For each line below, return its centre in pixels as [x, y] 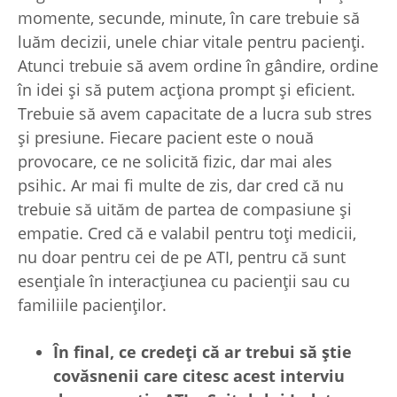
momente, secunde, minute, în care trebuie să [189, 18]
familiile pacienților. [92, 305]
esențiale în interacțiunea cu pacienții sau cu [184, 281]
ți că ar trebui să [253, 352]
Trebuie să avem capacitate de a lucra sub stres [197, 114]
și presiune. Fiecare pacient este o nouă [166, 138]
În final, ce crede [119, 352]
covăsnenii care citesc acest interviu [199, 376]
